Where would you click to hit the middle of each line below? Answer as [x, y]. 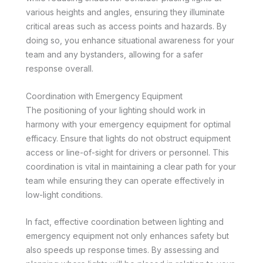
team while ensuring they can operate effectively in [125, 180]
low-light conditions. [64, 194]
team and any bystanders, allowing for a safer [114, 55]
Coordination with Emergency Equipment [104, 96]
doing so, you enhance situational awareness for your [130, 41]
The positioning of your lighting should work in [116, 110]
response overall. [60, 69]
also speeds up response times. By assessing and [122, 250]
